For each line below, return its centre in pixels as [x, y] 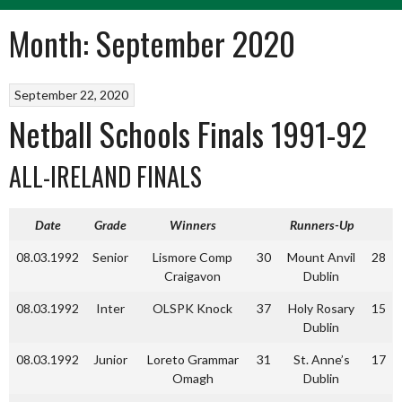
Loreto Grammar [192, 359]
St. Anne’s [321, 359]
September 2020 [196, 42]
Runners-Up [321, 225]
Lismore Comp [192, 257]
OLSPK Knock [192, 308]
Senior [110, 257]
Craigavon [192, 276]
